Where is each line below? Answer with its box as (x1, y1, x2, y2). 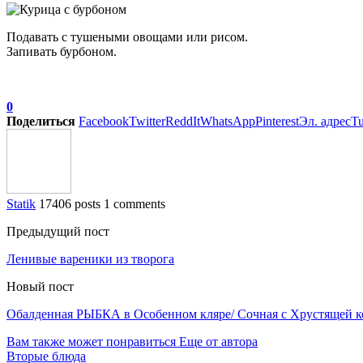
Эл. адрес (299, 114, 351, 129)
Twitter (129, 114, 165, 129)
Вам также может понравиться (6, 335, 176, 349)
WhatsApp (200, 114, 255, 129)
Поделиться (6, 114, 75, 129)
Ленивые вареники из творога (6, 252, 174, 267)
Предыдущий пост (6, 224, 109, 239)
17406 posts (39, 197, 100, 211)
